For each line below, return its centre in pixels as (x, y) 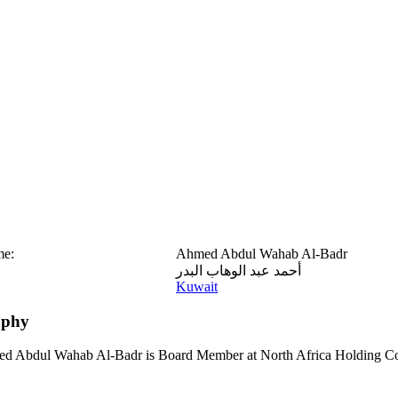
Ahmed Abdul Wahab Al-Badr (262, 254)
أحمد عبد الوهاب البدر (239, 271)
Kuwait (197, 287)
